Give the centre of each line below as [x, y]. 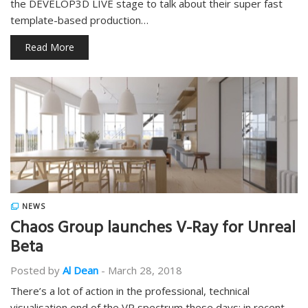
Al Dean [80, 270]
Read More [49, 47]
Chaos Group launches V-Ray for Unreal [153, 230]
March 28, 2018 [145, 270]
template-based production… [79, 20]
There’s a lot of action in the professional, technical [130, 291]
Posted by [35, 270]
